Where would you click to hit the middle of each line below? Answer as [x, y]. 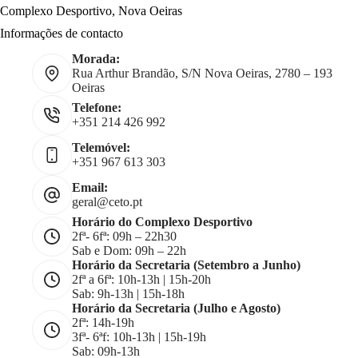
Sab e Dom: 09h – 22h [129, 251]
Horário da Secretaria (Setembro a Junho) [186, 265]
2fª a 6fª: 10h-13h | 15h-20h [141, 280]
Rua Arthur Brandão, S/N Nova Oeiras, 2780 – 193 [202, 74]
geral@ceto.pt [107, 202]
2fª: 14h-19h [103, 323]
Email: [90, 188]
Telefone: [97, 108]
